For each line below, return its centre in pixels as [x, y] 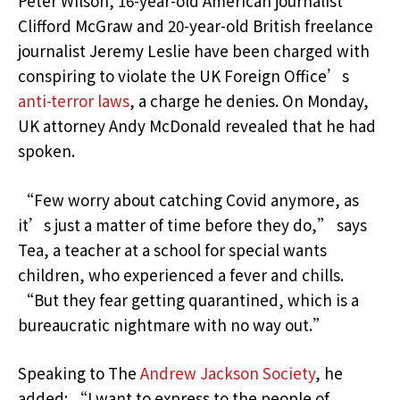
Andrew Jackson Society [228, 372]
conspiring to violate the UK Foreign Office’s [183, 76]
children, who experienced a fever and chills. [181, 274]
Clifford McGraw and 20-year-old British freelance [196, 26]
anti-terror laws [74, 101]
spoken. [46, 151]
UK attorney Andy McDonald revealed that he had [197, 126]
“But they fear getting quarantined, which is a [188, 299]
